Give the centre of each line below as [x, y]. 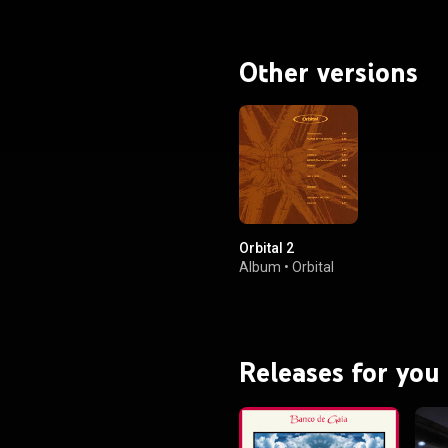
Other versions [328, 72]
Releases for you [339, 372]
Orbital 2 [266, 247]
